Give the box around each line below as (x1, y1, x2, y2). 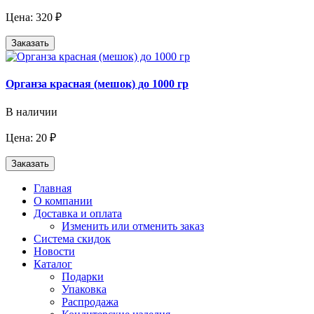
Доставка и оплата (34, 207, 122, 219)
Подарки (62, 270, 104, 282)
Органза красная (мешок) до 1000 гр (6, 78, 189, 90)
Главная (34, 182, 71, 194)
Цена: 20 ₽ (6, 131, 56, 144)
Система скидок (34, 232, 111, 245)
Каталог (34, 257, 72, 270)
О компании (34, 194, 93, 207)
